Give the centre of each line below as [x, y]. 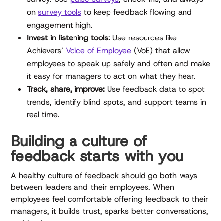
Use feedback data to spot [155, 89]
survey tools [60, 12]
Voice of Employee [98, 50]
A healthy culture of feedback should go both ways [104, 175]
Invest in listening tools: [68, 37]
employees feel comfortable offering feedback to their [110, 199]
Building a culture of [79, 141]
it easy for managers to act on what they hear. [111, 76]
